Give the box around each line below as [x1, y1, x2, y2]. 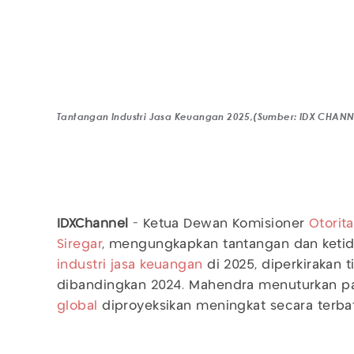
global [57, 300, 98, 312]
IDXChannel [57, 218, 133, 230]
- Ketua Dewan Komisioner [132, 218, 309, 230]
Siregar [57, 239, 103, 250]
